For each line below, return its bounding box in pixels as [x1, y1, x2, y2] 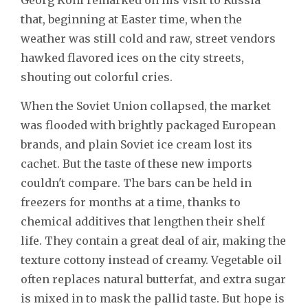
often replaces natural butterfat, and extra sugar [21, 272, 286, 286]
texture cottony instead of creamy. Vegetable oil [21, 252, 282, 267]
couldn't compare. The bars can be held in [21, 175, 252, 190]
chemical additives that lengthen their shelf [21, 214, 265, 228]
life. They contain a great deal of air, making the [21, 233, 286, 247]
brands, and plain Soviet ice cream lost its [21, 137, 252, 151]
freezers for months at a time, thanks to [21, 195, 241, 209]
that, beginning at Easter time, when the [21, 12, 242, 26]
